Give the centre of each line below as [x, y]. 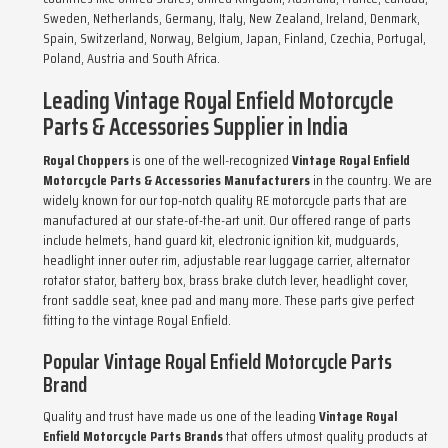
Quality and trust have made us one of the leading [181, 416]
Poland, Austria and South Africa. [131, 58]
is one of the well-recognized [210, 160]
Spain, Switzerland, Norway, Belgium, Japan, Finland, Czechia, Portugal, [234, 38]
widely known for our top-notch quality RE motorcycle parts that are [225, 200]
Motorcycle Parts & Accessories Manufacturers [176, 180]
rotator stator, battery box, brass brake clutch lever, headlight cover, [225, 280]
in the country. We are [371, 180]
